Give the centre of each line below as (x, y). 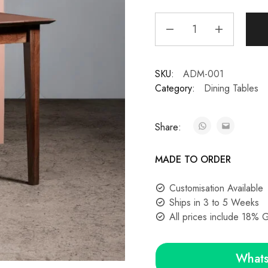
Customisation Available (216, 188)
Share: (169, 127)
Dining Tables (231, 88)
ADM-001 (203, 74)
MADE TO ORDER (193, 159)
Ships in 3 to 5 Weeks (214, 202)
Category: (175, 88)
